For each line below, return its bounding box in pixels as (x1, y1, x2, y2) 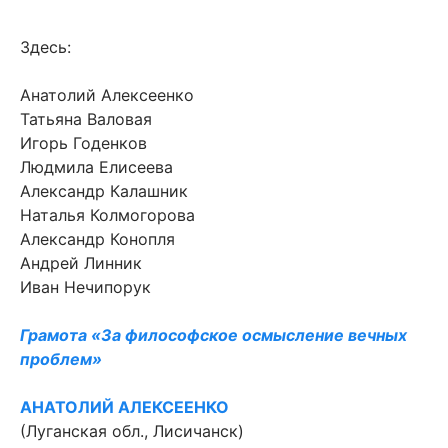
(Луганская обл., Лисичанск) (20, 421, 244, 442)
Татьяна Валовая (20, 109, 152, 130)
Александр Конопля (20, 229, 175, 250)
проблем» (20, 349, 102, 370)
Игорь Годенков (20, 133, 147, 154)
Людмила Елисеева (20, 157, 173, 178)
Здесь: (20, 37, 71, 58)
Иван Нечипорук (20, 277, 151, 298)
